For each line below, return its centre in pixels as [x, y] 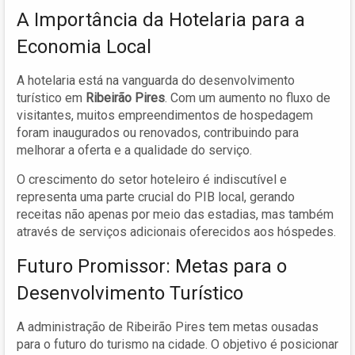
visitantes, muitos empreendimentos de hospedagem [165, 115]
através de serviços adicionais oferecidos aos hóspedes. [176, 231]
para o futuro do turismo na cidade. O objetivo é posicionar [177, 344]
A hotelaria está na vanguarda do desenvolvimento [156, 80]
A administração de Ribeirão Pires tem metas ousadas [168, 326]
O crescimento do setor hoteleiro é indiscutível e [152, 179]
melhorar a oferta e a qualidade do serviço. [134, 150]
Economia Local [84, 46]
